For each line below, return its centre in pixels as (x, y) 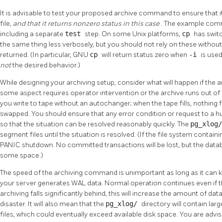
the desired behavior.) (46, 65)
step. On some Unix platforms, (133, 34)
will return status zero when (145, 55)
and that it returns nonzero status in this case (87, 24)
